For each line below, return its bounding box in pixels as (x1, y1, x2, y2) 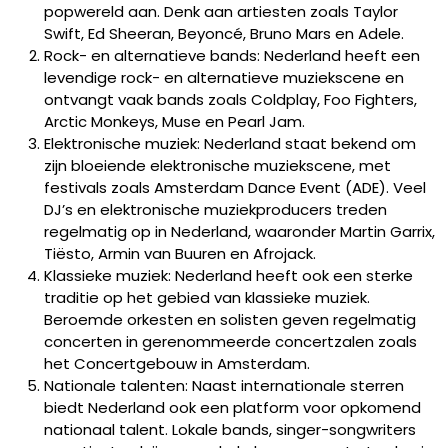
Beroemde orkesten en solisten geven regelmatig (44, 309, 416, 330)
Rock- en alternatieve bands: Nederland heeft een (44, 45, 420, 66)
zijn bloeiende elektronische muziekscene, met (44, 155, 391, 176)
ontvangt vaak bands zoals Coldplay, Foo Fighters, (44, 89, 417, 110)
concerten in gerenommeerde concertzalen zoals (44, 331, 417, 352)
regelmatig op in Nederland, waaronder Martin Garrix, (44, 221, 435, 242)
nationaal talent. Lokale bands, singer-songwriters (44, 419, 416, 440)
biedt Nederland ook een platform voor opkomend (44, 397, 421, 418)
